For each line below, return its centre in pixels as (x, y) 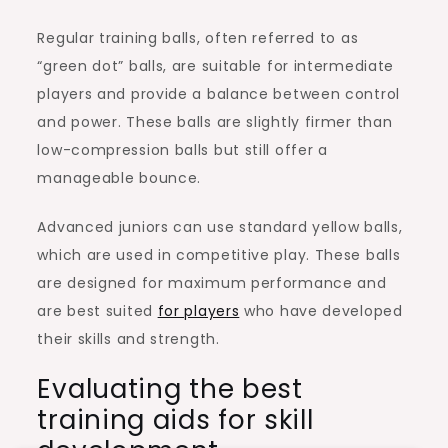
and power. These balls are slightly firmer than (215, 121)
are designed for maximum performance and (212, 282)
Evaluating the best (170, 388)
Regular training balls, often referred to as (198, 37)
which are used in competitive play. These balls (219, 254)
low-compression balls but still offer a (182, 149)
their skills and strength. (128, 338)
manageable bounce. (119, 177)
